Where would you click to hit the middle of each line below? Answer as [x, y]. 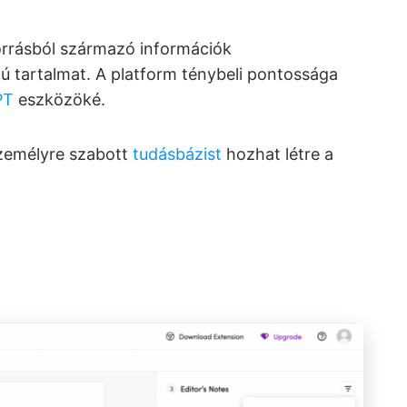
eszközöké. [60, 100]
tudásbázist [177, 154]
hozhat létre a [278, 154]
